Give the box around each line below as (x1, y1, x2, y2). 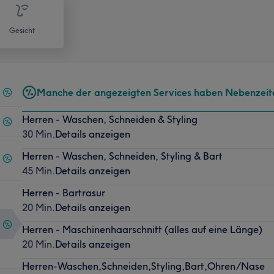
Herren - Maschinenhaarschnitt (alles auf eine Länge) (21, 223, 262, 235)
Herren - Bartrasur (21, 186, 105, 199)
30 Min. (21, 127, 55, 140)
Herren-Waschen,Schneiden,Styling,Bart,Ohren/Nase (21, 259, 265, 272)
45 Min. (21, 164, 55, 177)
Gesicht (9, 25, 35, 35)
